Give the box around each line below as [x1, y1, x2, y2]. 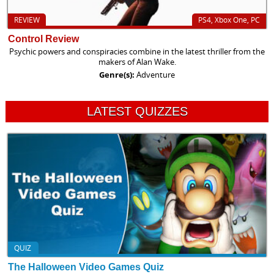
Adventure [136, 68, 175, 80]
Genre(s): [99, 68, 136, 80]
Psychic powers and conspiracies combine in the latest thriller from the [9, 45, 265, 57]
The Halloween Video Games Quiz [7, 261, 164, 272]
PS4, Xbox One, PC [198, 14, 261, 24]
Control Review [7, 33, 79, 44]
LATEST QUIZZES [86, 104, 188, 118]
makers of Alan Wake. [98, 56, 176, 67]
